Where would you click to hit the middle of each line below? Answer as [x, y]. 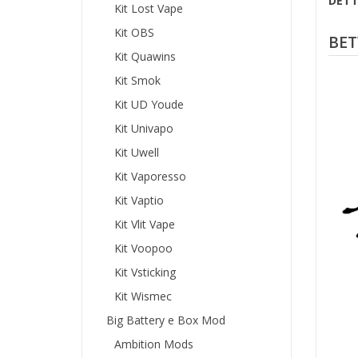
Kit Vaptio [139, 200]
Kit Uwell [137, 152]
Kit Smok [137, 80]
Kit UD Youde [149, 104]
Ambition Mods [154, 344]
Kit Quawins [145, 56]
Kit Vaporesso [150, 176]
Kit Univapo [144, 128]
